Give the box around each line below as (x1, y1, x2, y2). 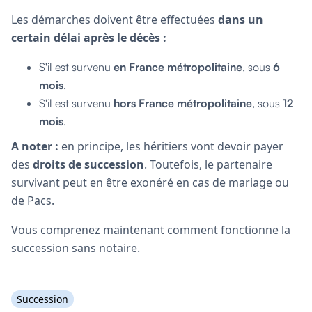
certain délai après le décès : (11, 29, 166, 45)
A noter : (11, 138, 58, 154)
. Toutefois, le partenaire (144, 156, 272, 172)
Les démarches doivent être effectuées (11, 11, 218, 27)
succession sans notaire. (11, 240, 140, 256)
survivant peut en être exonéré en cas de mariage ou (11, 174, 289, 190)
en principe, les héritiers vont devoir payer (58, 138, 283, 154)
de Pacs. (11, 192, 54, 208)
